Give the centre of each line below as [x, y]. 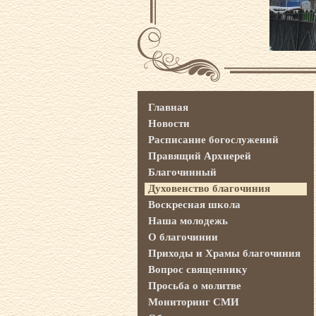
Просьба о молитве [194, 286]
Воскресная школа [194, 205]
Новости [169, 123]
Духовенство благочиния [209, 188]
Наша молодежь [188, 221]
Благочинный [182, 172]
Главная [168, 107]
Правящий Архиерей [199, 156]
